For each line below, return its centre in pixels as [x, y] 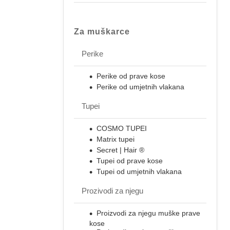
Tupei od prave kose [130, 160]
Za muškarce [102, 31]
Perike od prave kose [131, 76]
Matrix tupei [116, 139]
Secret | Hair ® [120, 150]
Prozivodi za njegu [112, 190]
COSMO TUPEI [122, 128]
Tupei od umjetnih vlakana [139, 171]
